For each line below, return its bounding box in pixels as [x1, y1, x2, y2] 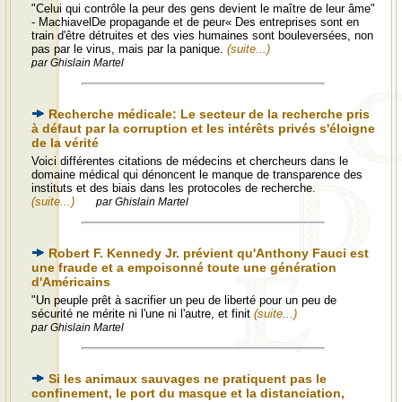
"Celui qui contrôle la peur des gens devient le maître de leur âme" [31, 2, 375, 15]
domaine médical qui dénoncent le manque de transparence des [31, 168, 363, 181]
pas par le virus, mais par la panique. [31, 42, 227, 56]
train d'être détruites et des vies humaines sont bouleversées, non [31, 29, 373, 42]
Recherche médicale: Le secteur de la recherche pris [48, 107, 370, 121]
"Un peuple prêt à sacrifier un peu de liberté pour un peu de [31, 293, 336, 307]
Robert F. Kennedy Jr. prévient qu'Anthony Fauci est [48, 246, 369, 260]
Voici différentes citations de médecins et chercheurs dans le [31, 154, 348, 168]
